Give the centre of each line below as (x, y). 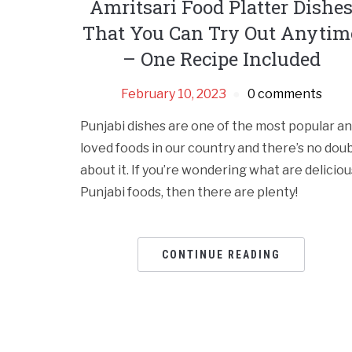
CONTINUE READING (222, 255)
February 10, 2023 (173, 94)
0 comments (284, 94)
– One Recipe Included (221, 59)
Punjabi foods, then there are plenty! (189, 192)
